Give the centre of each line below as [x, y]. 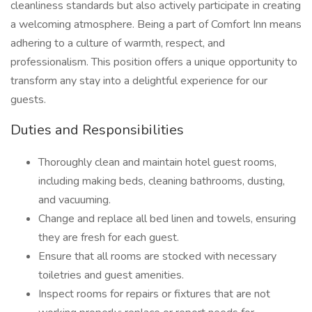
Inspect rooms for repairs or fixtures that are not [154, 294]
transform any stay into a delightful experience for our [139, 81]
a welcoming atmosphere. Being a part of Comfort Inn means [156, 24]
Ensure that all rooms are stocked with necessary [157, 256]
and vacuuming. [75, 200]
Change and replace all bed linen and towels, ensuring [167, 219]
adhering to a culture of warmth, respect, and [118, 43]
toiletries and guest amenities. [111, 275]
